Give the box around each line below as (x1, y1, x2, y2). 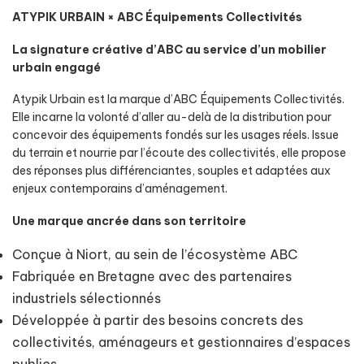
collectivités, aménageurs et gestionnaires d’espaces (12, 334, 350, 350)
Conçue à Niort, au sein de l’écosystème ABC (12, 246, 297, 262)
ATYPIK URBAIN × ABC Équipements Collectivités (12, 10, 302, 24)
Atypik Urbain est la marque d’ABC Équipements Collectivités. (12, 92, 344, 106)
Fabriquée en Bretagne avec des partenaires (12, 268, 292, 284)
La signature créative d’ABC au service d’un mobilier (12, 41, 327, 57)
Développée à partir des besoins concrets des (12, 312, 303, 328)
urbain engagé (12, 59, 101, 75)
